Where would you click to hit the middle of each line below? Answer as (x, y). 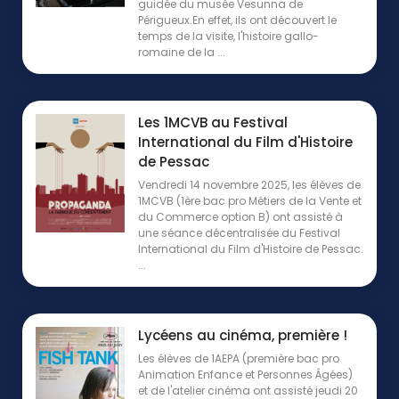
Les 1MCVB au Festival (213, 123)
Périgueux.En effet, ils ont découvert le (237, 20)
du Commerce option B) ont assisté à (240, 217)
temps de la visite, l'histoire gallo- (228, 37)
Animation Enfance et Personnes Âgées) (245, 375)
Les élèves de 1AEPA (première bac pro (239, 359)
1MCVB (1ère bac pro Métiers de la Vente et (250, 201)
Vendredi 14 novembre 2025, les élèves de (249, 185)
